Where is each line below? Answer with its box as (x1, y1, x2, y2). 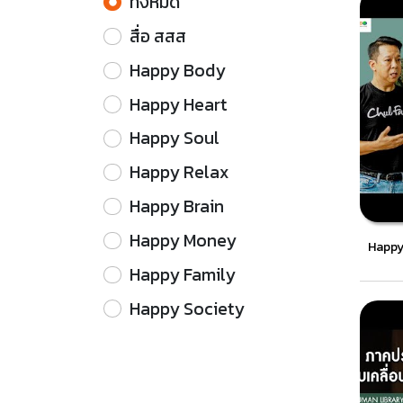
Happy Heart (130, 91, 228, 118)
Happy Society (130, 295, 246, 322)
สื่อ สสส (130, 22, 187, 49)
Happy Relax (130, 159, 229, 186)
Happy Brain (130, 193, 225, 220)
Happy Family (130, 261, 237, 288)
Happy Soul (130, 125, 220, 152)
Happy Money (130, 227, 237, 254)
